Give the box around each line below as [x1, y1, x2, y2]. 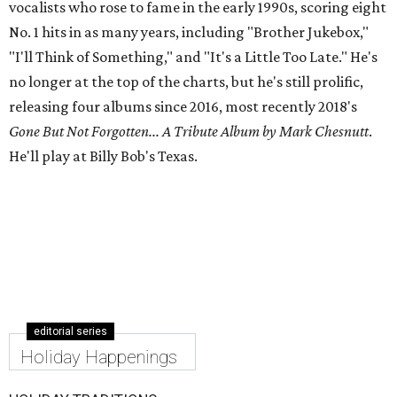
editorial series [34, 325, 107, 339]
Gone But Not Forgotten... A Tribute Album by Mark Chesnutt [9, 122, 369, 141]
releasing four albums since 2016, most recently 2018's [9, 97, 357, 116]
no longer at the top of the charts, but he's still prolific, [9, 73, 363, 91]
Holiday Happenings [20, 346, 177, 369]
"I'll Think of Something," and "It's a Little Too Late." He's [9, 48, 378, 66]
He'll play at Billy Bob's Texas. [9, 147, 198, 166]
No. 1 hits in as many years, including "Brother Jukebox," [9, 23, 369, 42]
